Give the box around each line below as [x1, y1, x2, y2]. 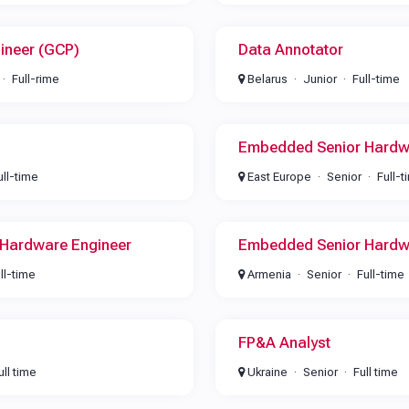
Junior [302, 72, 337, 86]
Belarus [244, 72, 288, 86]
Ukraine [244, 365, 288, 379]
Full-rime [11, 72, 59, 86]
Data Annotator [237, 40, 343, 58]
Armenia [244, 267, 291, 281]
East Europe [244, 170, 311, 184]
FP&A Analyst [237, 333, 330, 351]
